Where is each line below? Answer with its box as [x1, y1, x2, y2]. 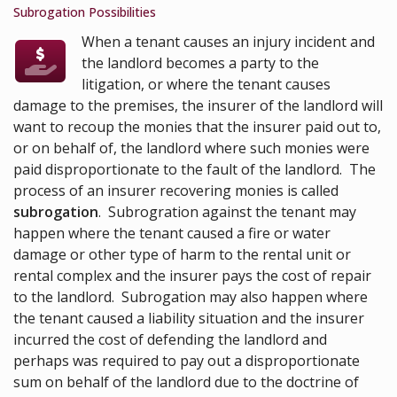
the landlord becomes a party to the [82, 52, 320, 73]
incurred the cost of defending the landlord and [13, 329, 327, 349]
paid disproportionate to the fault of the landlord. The [13, 159, 376, 179]
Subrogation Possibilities [13, 3, 156, 20]
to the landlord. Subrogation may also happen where [13, 286, 368, 307]
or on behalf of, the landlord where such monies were [13, 137, 370, 158]
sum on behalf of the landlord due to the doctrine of [13, 371, 359, 392]
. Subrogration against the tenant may [98, 201, 356, 222]
